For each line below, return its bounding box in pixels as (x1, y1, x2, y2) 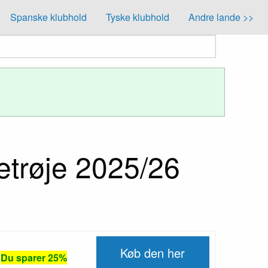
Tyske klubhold (106, 10, 169, 24)
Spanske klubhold (10, 10, 87, 24)
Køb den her (120, 243, 185, 261)
